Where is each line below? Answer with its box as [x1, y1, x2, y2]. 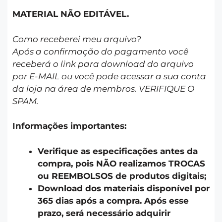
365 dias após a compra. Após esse [38, 195, 189, 206]
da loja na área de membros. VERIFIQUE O [12, 83, 194, 94]
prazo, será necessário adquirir [38, 208, 170, 218]
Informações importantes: [12, 121, 126, 131]
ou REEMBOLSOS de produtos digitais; [38, 170, 206, 181]
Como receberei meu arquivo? [12, 34, 141, 44]
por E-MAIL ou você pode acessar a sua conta [12, 71, 206, 81]
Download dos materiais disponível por [38, 183, 210, 193]
